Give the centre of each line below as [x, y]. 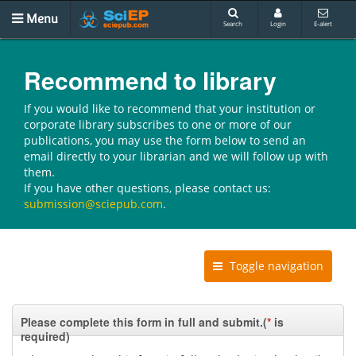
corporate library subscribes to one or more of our [158, 124]
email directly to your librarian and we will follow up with [176, 156]
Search [233, 23]
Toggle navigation [275, 266]
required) [45, 336]
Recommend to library [150, 80]
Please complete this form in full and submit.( [144, 322]
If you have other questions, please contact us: [147, 188]
